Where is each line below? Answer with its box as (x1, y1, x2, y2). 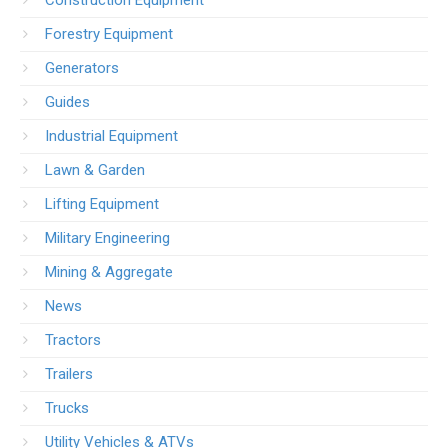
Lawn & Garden (45, 160, 145, 179)
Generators (45, 58, 119, 77)
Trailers (45, 364, 93, 383)
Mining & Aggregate (45, 262, 173, 281)
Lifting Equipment (45, 194, 159, 213)
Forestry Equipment (45, 24, 173, 43)
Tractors (45, 330, 101, 349)
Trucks (45, 398, 89, 417)
